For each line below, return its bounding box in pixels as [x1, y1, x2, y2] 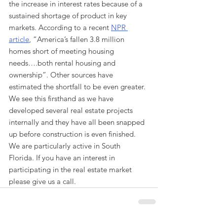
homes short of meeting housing [9, 46, 116, 56]
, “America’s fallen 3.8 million [29, 35, 126, 44]
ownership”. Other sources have [9, 70, 115, 79]
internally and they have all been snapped [9, 117, 147, 127]
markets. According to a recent [9, 23, 111, 32]
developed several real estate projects [9, 106, 135, 115]
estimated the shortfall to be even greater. [9, 82, 147, 91]
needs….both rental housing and [9, 58, 117, 68]
